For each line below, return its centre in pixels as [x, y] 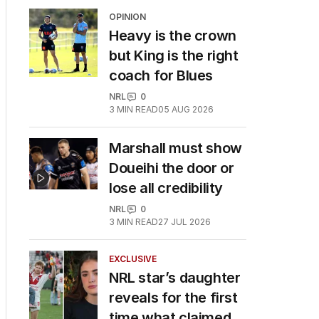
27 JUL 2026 [184, 222]
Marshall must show [176, 148]
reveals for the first [173, 298]
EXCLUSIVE [133, 259]
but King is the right [174, 56]
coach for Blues [161, 75]
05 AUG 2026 [186, 109]
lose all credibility [166, 188]
